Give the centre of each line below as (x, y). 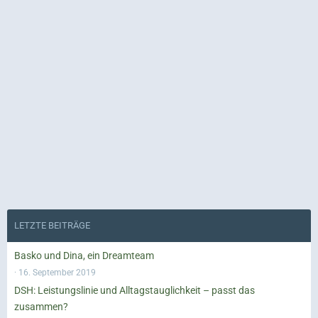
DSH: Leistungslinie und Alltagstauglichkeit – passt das (135, 291)
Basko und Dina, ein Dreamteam (84, 256)
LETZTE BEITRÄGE (52, 226)
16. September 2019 (57, 273)
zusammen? (41, 307)
